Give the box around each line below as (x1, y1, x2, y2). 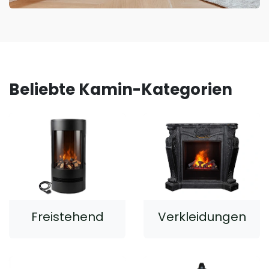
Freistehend (31, 208, 104, 226)
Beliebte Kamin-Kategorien (9, 78, 232, 100)
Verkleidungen (157, 208, 246, 226)
